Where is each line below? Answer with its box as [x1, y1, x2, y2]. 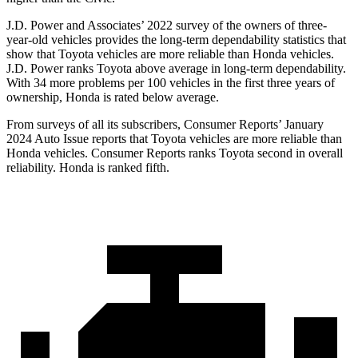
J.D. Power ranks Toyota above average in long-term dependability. [6, 62, 346, 76]
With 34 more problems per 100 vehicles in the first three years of [6, 76, 335, 90]
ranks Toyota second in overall [185, 146, 343, 161]
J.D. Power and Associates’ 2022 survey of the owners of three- [6, 18, 327, 33]
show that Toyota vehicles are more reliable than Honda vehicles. [6, 47, 334, 62]
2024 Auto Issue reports [6, 132, 129, 146]
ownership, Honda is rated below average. [6, 90, 219, 105]
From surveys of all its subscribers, [6, 117, 184, 132]
